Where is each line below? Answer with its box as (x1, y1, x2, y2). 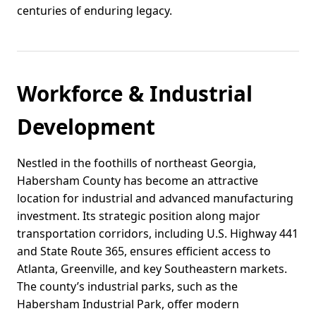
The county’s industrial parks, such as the (17, 279, 238, 295)
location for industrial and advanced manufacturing (17, 190, 293, 207)
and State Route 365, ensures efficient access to (17, 243, 271, 260)
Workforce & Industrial (17, 79, 253, 109)
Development (17, 112, 155, 142)
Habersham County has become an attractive (17, 173, 258, 189)
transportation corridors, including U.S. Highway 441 (17, 226, 298, 242)
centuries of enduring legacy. (17, 3, 172, 19)
